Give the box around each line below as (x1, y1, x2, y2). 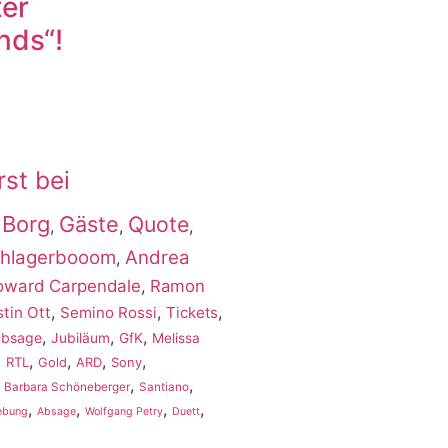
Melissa (152, 330, 200, 347)
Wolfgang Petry (85, 405, 163, 419)
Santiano (139, 380, 189, 395)
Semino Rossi (60, 303, 157, 323)
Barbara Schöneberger (4, 380, 130, 395)
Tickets (166, 303, 218, 323)
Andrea (125, 246, 190, 270)
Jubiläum (51, 330, 110, 347)
